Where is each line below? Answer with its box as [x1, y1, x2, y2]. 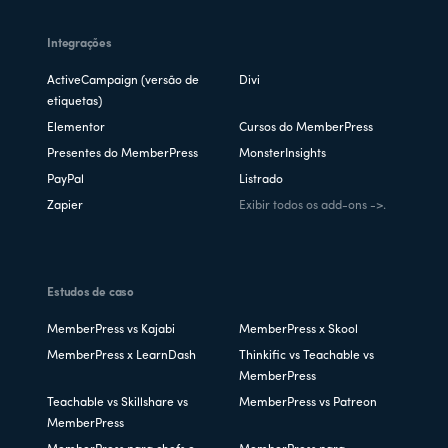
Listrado [239, 173, 283, 186]
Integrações [47, 37, 112, 50]
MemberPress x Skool [239, 323, 358, 336]
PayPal [47, 173, 85, 186]
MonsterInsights [239, 147, 326, 160]
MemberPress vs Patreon [239, 396, 377, 409]
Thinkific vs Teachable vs [239, 349, 374, 362]
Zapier [47, 199, 84, 212]
